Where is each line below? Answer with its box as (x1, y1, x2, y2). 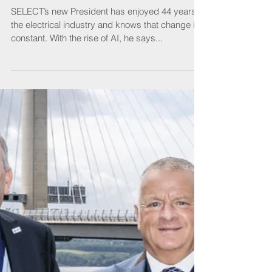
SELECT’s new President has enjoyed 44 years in (11, 34, 205, 46)
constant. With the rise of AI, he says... (11, 61, 163, 73)
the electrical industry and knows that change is (11, 47, 200, 59)
